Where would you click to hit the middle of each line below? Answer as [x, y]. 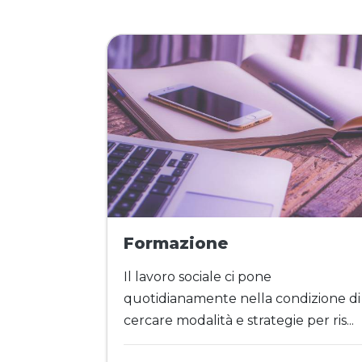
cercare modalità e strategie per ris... [239, 320]
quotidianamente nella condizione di [242, 298]
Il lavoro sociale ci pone [198, 276]
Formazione [176, 243]
